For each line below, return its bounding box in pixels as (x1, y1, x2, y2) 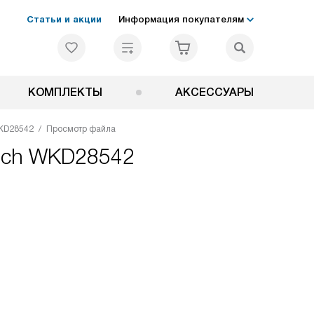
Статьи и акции (27, 14, 102, 25)
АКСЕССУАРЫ (175, 86, 254, 98)
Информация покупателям (118, 14, 244, 25)
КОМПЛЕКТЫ (27, 86, 102, 98)
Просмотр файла (46, 124, 116, 134)
